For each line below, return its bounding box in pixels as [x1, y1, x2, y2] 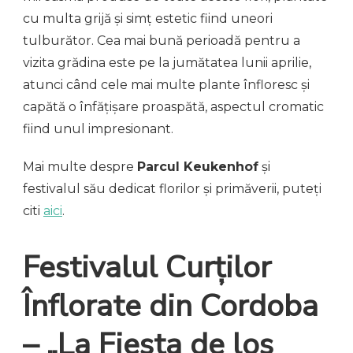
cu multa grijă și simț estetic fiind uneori [23, 11, 273, 27]
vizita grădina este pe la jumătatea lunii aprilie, [23, 55, 311, 71]
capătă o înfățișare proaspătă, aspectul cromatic [23, 99, 324, 115]
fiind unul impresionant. [23, 121, 173, 137]
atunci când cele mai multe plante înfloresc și [23, 77, 310, 93]
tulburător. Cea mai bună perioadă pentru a [23, 33, 300, 49]
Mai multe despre [23, 159, 137, 175]
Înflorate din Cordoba [23, 284, 318, 327]
